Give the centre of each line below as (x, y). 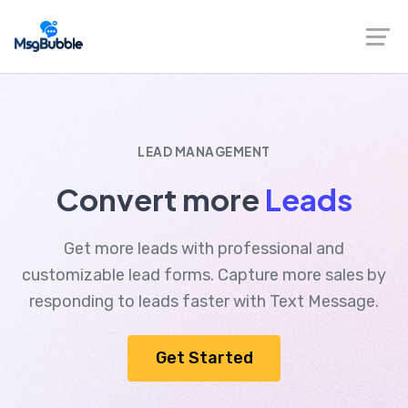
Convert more (160, 199)
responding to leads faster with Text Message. (204, 301)
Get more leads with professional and (204, 249)
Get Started (204, 358)
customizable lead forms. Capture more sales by (204, 275)
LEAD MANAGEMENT (204, 152)
